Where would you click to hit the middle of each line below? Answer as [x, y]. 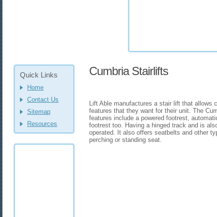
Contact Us [43, 100]
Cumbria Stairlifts [129, 71]
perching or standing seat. [125, 140]
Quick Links [39, 75]
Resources [42, 124]
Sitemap [39, 112]
